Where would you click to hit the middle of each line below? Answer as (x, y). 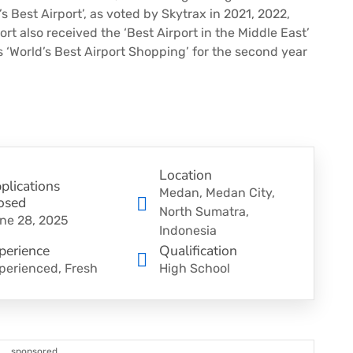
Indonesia (188, 231)
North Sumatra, (204, 212)
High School (195, 268)
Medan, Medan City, (217, 193)
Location (186, 175)
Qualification (199, 250)
